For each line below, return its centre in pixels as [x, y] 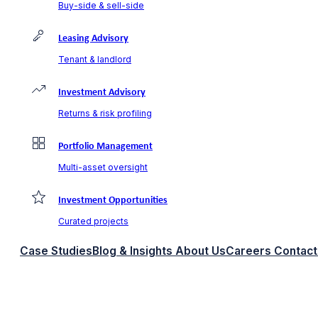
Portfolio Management [105, 146]
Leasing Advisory [93, 38]
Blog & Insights [132, 251]
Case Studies [56, 251]
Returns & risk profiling [105, 113]
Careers [248, 251]
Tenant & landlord [95, 59]
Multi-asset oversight [103, 167]
